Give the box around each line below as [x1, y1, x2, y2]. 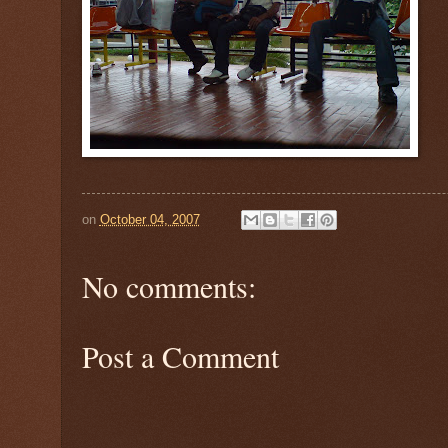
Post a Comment [81, 336, 279, 377]
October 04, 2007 [99, 211, 200, 227]
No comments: [81, 266, 256, 307]
